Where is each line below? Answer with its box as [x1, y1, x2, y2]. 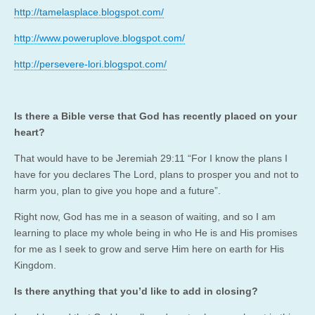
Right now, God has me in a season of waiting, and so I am [14, 210, 276, 222]
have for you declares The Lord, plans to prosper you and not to [14, 168, 299, 180]
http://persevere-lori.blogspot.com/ [14, 58, 167, 70]
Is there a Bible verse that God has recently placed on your [14, 110, 297, 122]
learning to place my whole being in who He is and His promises [14, 226, 297, 238]
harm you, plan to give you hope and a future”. [14, 184, 224, 196]
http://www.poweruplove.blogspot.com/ [14, 32, 185, 44]
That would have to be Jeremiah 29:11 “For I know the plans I [14, 152, 288, 164]
